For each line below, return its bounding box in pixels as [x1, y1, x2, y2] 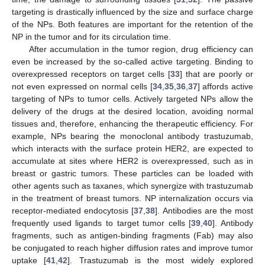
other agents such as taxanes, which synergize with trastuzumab [12, 180, 253, 190]
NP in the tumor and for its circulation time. [12, 31, 171, 41]
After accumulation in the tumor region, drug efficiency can [28, 44, 253, 54]
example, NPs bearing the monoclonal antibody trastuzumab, [12, 131, 253, 141]
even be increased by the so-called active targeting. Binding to [12, 56, 253, 66]
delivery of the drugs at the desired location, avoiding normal [12, 106, 253, 116]
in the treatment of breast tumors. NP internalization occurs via [12, 193, 253, 203]
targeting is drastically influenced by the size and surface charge [12, 7, 253, 17]
